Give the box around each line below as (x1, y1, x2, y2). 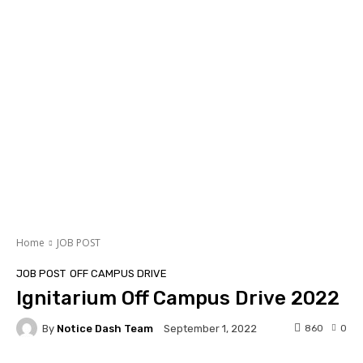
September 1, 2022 (164, 322, 257, 335)
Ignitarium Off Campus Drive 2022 (16, 287, 340, 310)
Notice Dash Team (57, 322, 153, 335)
